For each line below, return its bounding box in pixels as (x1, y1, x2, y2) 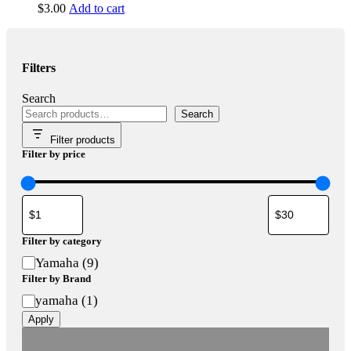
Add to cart (69, 2, 125, 16)
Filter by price (22, 147, 85, 160)
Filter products (50, 133, 115, 146)
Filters (22, 60, 56, 74)
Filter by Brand (22, 273, 91, 285)
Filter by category (22, 234, 102, 247)
